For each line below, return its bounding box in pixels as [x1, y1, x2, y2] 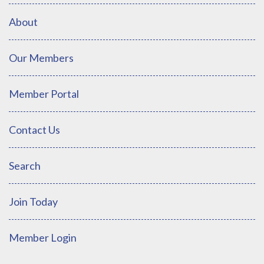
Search [9, 159, 41, 172]
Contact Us [9, 123, 60, 136]
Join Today [9, 194, 58, 208]
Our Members [9, 51, 74, 64]
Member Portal [9, 87, 79, 100]
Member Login [9, 230, 77, 244]
